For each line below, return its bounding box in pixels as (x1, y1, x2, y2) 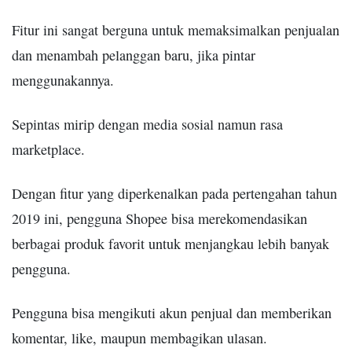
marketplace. (12, 139, 85, 159)
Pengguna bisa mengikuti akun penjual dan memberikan (12, 302, 332, 322)
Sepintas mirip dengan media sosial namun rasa (12, 114, 283, 134)
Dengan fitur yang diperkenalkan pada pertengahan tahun (12, 183, 337, 203)
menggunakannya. (12, 70, 114, 90)
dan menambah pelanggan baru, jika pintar (12, 45, 255, 64)
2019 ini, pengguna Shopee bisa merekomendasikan (12, 208, 307, 228)
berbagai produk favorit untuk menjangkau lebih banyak (12, 233, 329, 253)
